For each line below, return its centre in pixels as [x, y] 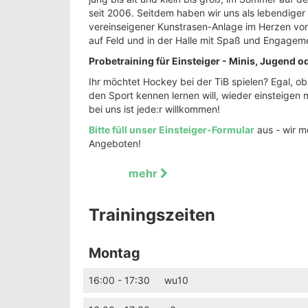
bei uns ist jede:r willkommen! [154, 109]
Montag [114, 253]
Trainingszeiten [152, 215]
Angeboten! [115, 143]
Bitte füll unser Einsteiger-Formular [172, 130]
